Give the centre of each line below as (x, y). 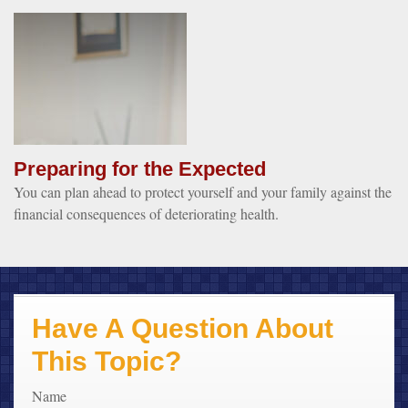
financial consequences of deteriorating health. (146, 213)
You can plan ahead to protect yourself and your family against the (203, 191)
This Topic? (107, 361)
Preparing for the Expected (140, 168)
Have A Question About (183, 328)
